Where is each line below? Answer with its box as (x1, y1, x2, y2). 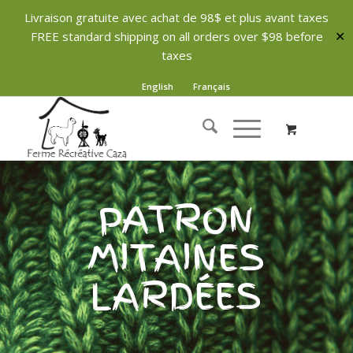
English (142, 80, 174, 92)
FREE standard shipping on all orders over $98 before (30, 28, 323, 44)
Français (193, 80, 231, 92)
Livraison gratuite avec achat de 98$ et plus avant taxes (24, 9, 329, 25)
